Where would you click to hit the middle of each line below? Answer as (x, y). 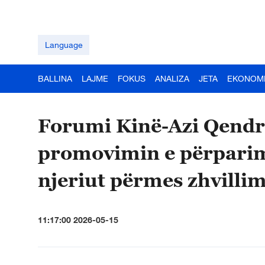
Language (64, 45)
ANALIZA (172, 78)
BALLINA (55, 78)
